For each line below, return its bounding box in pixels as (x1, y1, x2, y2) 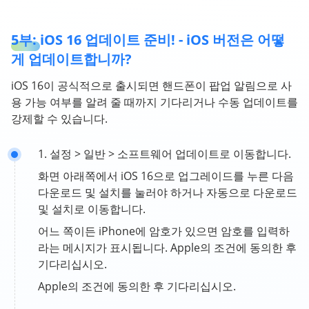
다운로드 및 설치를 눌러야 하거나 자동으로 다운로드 (38, 185, 297, 200)
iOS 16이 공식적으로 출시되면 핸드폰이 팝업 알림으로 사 (11, 78, 292, 93)
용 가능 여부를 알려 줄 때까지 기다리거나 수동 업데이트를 (11, 94, 298, 110)
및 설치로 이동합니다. (38, 201, 146, 217)
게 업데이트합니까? (11, 50, 132, 68)
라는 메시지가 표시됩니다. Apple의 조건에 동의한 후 (38, 240, 297, 255)
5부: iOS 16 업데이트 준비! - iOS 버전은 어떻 (11, 30, 285, 49)
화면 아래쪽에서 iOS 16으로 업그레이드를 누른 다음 (38, 168, 294, 183)
